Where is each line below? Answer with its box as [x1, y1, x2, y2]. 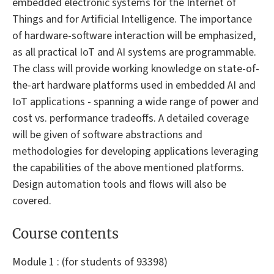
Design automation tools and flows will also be [12, 176, 226, 192]
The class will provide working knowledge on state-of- [12, 61, 259, 76]
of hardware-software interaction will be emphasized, [12, 28, 256, 43]
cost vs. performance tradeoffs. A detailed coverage [12, 110, 249, 126]
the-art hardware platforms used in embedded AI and [12, 77, 256, 93]
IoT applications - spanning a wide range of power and [12, 94, 259, 109]
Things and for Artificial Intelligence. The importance [12, 11, 252, 27]
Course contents [12, 225, 119, 243]
